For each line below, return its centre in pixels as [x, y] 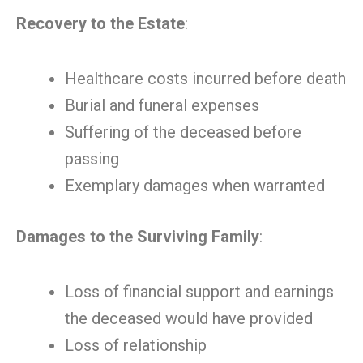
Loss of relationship [136, 345]
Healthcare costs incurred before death [205, 79]
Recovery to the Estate [100, 23]
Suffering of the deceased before [183, 132]
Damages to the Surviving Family [138, 237]
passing [92, 159]
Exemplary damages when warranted [195, 186]
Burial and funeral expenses [162, 105]
